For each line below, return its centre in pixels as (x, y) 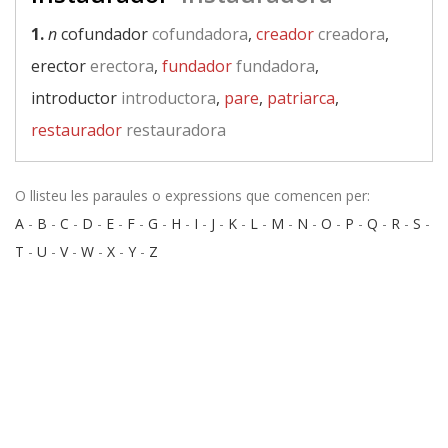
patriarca (301, 98)
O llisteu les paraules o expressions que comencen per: (192, 195)
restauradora (174, 130)
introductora (166, 98)
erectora (120, 66)
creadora (349, 34)
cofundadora (198, 34)
